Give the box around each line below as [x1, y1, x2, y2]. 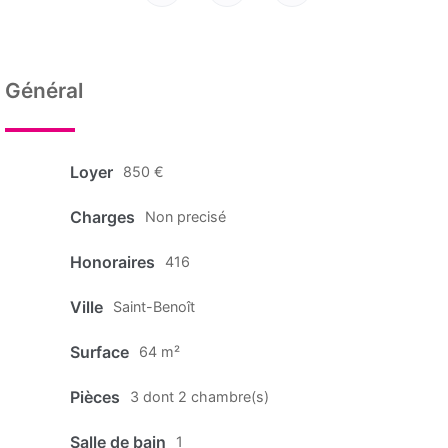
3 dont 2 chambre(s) [130, 387, 269, 405]
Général [5, 78, 83, 104]
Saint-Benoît [113, 297, 195, 315]
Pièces [70, 386, 120, 407]
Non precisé [145, 207, 226, 225]
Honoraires [70, 251, 155, 272]
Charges [70, 206, 135, 227]
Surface [70, 341, 129, 362]
